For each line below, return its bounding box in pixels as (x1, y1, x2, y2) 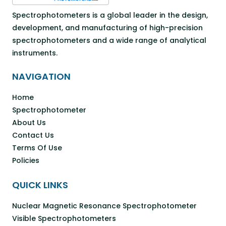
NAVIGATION (12, 70, 71, 83)
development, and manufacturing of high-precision (12, 22, 203, 33)
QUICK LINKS (12, 178, 68, 191)
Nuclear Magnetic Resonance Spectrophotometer (12, 200, 197, 211)
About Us (12, 117, 46, 128)
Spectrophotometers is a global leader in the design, (12, 10, 208, 20)
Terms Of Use (12, 142, 62, 153)
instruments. (12, 47, 58, 58)
